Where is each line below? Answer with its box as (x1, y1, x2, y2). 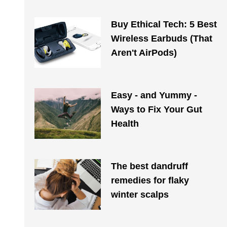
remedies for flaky (110, 175, 189, 185)
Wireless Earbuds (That (110, 33, 212, 44)
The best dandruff (110, 161, 188, 171)
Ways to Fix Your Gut (110, 104, 202, 115)
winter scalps (110, 190, 169, 200)
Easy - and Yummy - (110, 90, 197, 100)
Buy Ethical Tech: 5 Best (110, 19, 217, 29)
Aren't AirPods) (110, 48, 177, 58)
